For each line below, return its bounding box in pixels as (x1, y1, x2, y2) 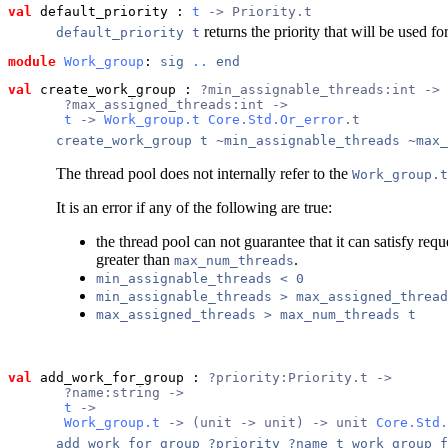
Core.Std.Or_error (208, 111, 344, 127)
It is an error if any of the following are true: (56, 198, 332, 216)
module (8, 53, 56, 69)
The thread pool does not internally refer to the (56, 164, 352, 182)
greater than (96, 250, 174, 268)
